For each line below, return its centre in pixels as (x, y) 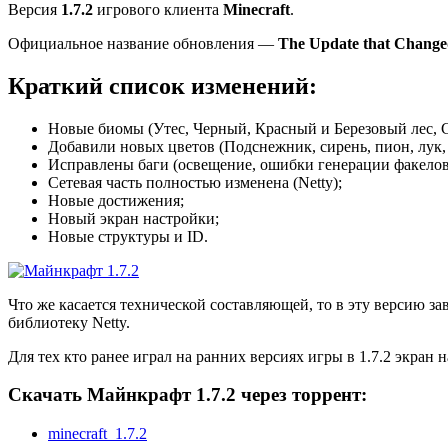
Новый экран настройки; (133, 218)
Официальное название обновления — (143, 43)
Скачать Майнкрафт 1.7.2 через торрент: (187, 395)
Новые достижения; (116, 200)
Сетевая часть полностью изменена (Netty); (195, 182)
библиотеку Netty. (69, 322)
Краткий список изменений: (162, 85)
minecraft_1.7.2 (97, 434)
